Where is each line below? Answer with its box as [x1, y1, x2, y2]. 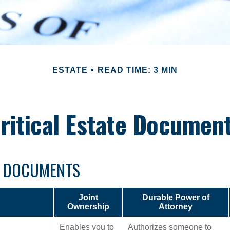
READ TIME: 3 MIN [98, 65, 178, 74]
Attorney [159, 202, 193, 211]
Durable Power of [142, 193, 209, 202]
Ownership [67, 202, 109, 211]
